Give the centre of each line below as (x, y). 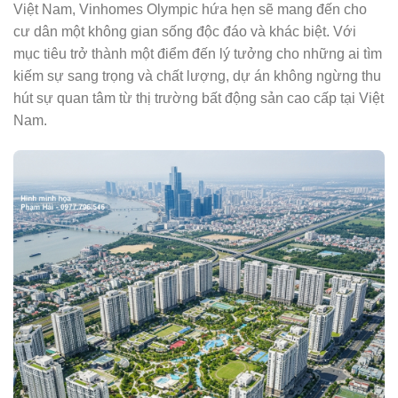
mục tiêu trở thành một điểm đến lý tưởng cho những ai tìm (198, 54)
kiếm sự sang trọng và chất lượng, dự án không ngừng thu (197, 76)
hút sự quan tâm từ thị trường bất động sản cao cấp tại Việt (199, 99)
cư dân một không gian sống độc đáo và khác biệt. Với (185, 32)
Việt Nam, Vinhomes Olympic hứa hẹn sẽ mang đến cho (190, 10)
